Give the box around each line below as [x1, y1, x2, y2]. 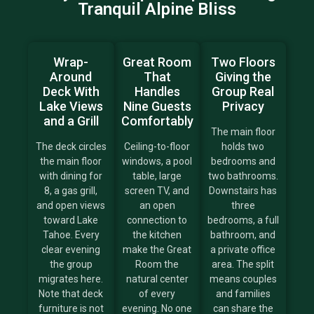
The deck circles [35, 141, 107, 153]
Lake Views [39, 99, 103, 114]
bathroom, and [210, 229, 276, 241]
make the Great [123, 244, 191, 256]
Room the [135, 259, 179, 271]
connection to [127, 214, 187, 226]
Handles [134, 84, 180, 100]
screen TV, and [125, 185, 189, 197]
